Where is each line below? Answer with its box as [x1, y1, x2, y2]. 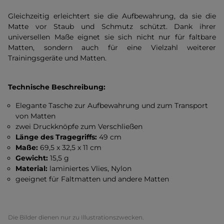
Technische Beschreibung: [8, 82, 105, 91]
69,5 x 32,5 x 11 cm [40, 143, 102, 152]
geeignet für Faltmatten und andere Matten [15, 174, 169, 183]
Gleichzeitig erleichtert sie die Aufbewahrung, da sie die [8, 11, 216, 20]
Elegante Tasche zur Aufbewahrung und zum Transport [15, 101, 208, 110]
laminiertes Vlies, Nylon [47, 164, 132, 173]
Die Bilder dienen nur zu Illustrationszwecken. [8, 213, 144, 221]
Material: [15, 164, 48, 173]
